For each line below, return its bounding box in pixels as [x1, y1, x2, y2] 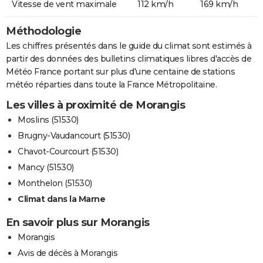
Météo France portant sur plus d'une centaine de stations [6, 66, 235, 77]
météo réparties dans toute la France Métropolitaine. [6, 79, 217, 90]
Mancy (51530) [18, 161, 74, 173]
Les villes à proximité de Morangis [6, 98, 185, 112]
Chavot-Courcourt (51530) [18, 146, 118, 157]
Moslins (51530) [18, 114, 79, 125]
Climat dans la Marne [18, 193, 105, 204]
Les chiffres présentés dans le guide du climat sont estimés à [6, 40, 252, 51]
